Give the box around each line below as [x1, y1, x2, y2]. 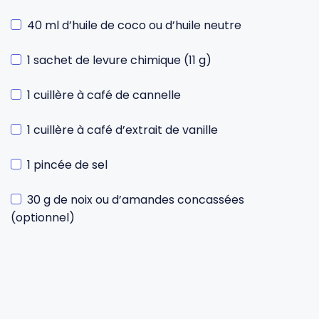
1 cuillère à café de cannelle [27, 87, 181, 103]
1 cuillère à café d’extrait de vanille [27, 122, 218, 138]
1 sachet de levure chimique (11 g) [27, 52, 211, 68]
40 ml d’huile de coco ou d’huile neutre [27, 17, 241, 33]
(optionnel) [11, 209, 75, 226]
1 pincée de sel [27, 157, 108, 173]
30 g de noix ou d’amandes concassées [27, 192, 244, 208]
